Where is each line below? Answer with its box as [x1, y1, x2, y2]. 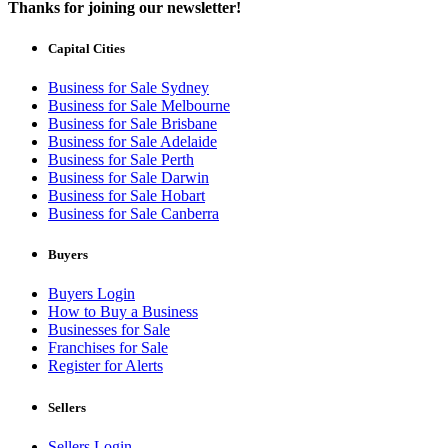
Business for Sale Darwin [48, 169, 209, 187]
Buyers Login [48, 285, 135, 303]
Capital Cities [48, 40, 128, 56]
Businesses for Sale [48, 321, 170, 339]
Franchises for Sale [48, 339, 168, 357]
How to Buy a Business [48, 303, 198, 321]
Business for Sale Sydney [48, 79, 209, 97]
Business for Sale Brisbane [48, 115, 217, 133]
